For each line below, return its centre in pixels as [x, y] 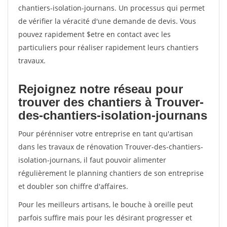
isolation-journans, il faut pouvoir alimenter [92, 160]
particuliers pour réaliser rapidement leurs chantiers [108, 47]
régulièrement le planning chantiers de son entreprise [111, 173]
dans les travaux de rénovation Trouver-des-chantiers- [111, 147]
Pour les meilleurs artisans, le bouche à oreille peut [106, 204]
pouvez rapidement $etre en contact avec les [94, 34]
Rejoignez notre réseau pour [101, 89]
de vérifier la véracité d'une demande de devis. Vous [107, 21]
